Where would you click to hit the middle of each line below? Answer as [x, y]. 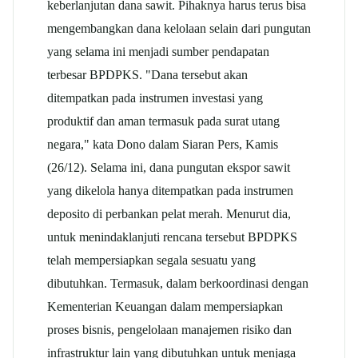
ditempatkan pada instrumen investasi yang [155, 97]
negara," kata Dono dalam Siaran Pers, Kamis [163, 144]
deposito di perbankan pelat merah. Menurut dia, [169, 213]
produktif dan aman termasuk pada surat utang [163, 121]
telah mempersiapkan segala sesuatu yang [151, 260]
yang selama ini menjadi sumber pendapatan [158, 51]
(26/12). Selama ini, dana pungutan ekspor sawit [169, 167]
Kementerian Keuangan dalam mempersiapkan [165, 306]
